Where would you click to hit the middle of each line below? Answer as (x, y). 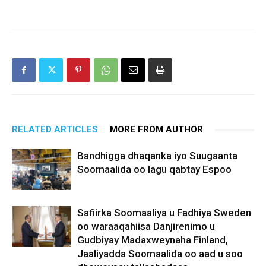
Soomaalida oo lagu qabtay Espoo (154, 170)
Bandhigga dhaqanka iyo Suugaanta (157, 156)
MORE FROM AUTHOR (156, 130)
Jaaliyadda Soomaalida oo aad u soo (160, 254)
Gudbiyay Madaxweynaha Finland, (153, 240)
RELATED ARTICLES (55, 130)
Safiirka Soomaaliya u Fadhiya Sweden (164, 213)
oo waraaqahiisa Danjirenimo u (146, 227)
